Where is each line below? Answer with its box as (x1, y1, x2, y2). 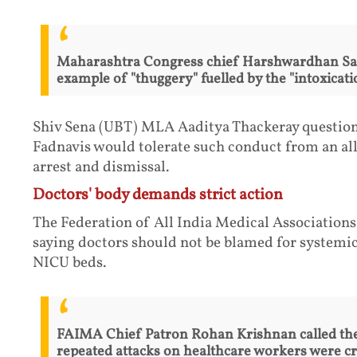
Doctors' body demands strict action (32, 184, 283, 207)
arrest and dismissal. (32, 157, 169, 178)
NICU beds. (32, 253, 106, 274)
